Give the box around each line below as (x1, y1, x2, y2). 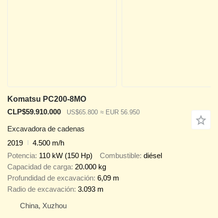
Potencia (7, 151, 35, 160)
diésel (144, 151, 162, 160)
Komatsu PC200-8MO (7, 95, 86, 104)
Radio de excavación (7, 185, 74, 194)
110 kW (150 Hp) (39, 151, 92, 160)
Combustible (100, 151, 140, 160)
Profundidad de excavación (7, 174, 93, 182)
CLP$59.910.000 (7, 108, 61, 116)
